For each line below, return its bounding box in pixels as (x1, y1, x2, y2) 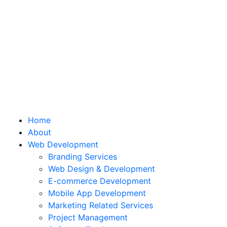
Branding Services (48, 152, 117, 162)
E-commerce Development (48, 176, 151, 186)
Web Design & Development (48, 164, 155, 174)
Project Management (48, 212, 128, 222)
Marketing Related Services (48, 200, 153, 210)
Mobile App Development (48, 188, 146, 198)
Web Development (28, 139, 98, 149)
